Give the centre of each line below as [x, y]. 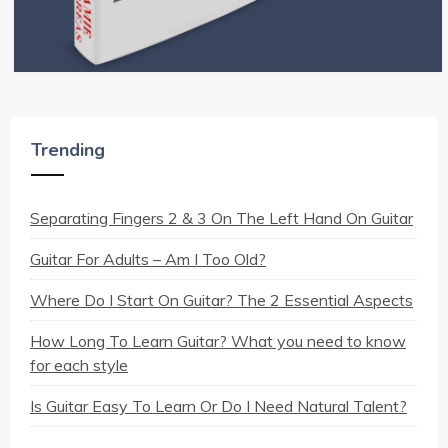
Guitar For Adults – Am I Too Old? [148, 258]
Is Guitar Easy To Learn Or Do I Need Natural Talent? [218, 405]
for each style [79, 364]
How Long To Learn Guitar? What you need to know [218, 340]
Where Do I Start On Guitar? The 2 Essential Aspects [221, 299]
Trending [68, 149]
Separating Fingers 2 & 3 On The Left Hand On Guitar [221, 217]
